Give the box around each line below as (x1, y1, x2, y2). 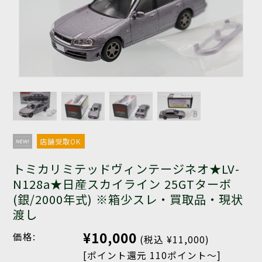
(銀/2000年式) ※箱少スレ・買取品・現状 (13, 191, 244, 208)
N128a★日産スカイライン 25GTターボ (13, 175, 232, 193)
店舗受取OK (39, 136, 81, 147)
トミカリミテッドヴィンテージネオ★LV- (13, 160, 240, 178)
